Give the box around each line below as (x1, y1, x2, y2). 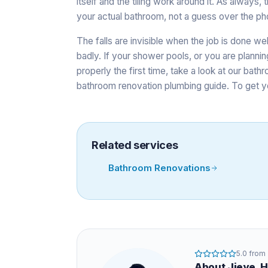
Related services (92, 138, 178, 151)
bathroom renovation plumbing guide (77, 80, 227, 92)
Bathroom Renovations (108, 162, 211, 173)
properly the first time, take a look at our (77, 65, 243, 77)
